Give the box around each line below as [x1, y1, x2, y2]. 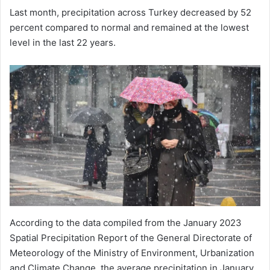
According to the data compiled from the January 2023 [10, 216, 242, 228]
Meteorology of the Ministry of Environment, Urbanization [10, 246, 254, 259]
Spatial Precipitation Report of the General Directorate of [10, 231, 252, 243]
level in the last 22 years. [10, 36, 116, 48]
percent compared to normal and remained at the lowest [10, 21, 249, 33]
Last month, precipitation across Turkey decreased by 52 [10, 6, 251, 18]
